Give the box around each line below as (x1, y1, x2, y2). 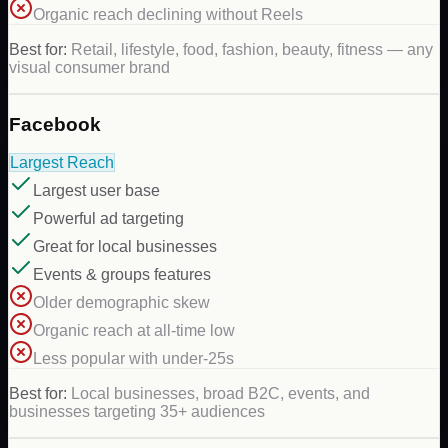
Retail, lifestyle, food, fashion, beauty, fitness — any (71, 40, 433, 58)
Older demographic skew (33, 294, 210, 312)
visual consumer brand (9, 58, 170, 76)
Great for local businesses (33, 238, 217, 256)
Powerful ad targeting (33, 210, 184, 228)
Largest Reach (10, 154, 114, 172)
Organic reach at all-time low (33, 322, 235, 340)
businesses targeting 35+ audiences (9, 403, 265, 421)
